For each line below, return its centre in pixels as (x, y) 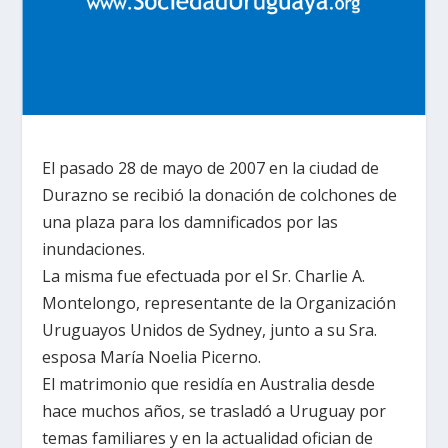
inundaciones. (94, 248)
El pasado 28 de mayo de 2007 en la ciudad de (211, 167)
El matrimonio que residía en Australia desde (209, 383)
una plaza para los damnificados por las (190, 221)
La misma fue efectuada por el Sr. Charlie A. (204, 275)
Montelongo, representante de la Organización (219, 302)
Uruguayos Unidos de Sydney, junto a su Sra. (210, 329)
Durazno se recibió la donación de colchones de (220, 194)
